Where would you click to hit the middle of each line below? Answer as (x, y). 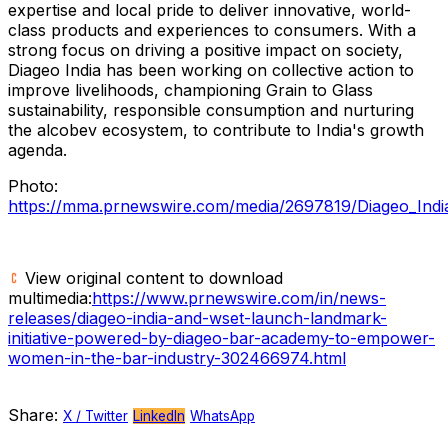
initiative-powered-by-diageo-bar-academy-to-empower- (221, 337)
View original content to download (151, 277)
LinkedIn (159, 415)
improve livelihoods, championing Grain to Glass (190, 89)
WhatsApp (222, 415)
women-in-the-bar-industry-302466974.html (177, 357)
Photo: (33, 185)
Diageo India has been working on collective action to (211, 69)
